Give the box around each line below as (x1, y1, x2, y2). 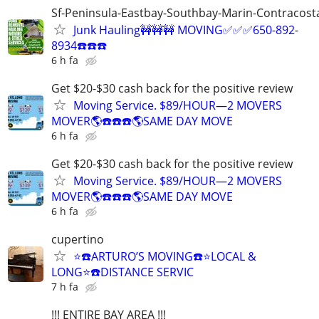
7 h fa (51, 280, 78, 294)
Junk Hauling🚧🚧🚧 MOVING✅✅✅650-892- (73, 21, 298, 38)
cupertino (51, 231, 104, 248)
